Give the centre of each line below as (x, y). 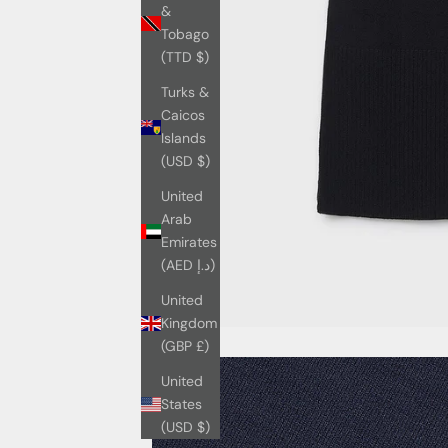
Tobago (185, 34)
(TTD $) (202, 57)
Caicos (183, 115)
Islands (183, 138)
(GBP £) (202, 346)
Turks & (185, 92)
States (181, 404)
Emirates (189, 242)
